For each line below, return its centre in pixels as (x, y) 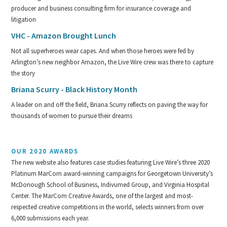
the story (23, 73)
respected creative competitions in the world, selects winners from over (108, 207)
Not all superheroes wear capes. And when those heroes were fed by (103, 51)
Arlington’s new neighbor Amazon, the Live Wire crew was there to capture (112, 62)
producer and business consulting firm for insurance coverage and (101, 8)
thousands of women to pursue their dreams (72, 116)
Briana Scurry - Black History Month (74, 89)
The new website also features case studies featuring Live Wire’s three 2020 (111, 162)
